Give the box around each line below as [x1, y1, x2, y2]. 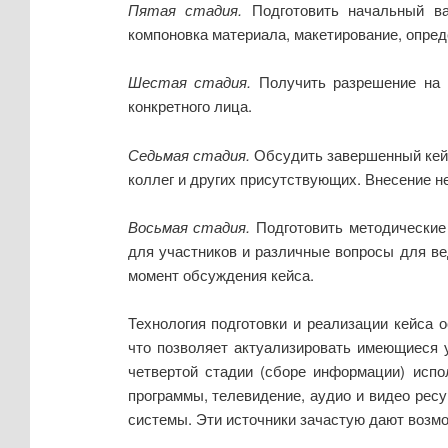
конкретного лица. [127, 95, 252, 117]
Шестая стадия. [127, 71, 252, 93]
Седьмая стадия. [127, 143, 250, 165]
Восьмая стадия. [127, 216, 251, 238]
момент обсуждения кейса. [127, 264, 314, 286]
